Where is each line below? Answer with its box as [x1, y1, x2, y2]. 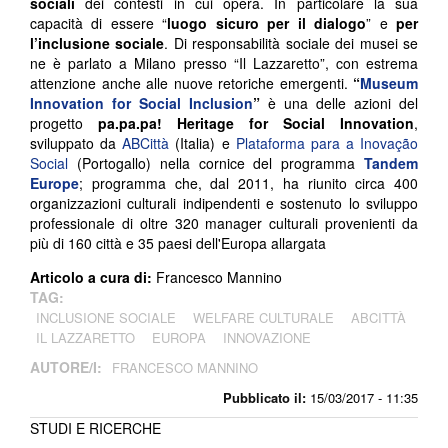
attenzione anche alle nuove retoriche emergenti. [30, 72, 348, 93]
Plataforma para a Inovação [235, 132, 418, 153]
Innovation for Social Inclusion [30, 92, 253, 113]
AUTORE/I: [30, 356, 106, 377]
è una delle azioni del [260, 92, 418, 113]
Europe [30, 172, 79, 193]
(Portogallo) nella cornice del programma [68, 152, 364, 173]
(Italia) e [169, 132, 236, 153]
